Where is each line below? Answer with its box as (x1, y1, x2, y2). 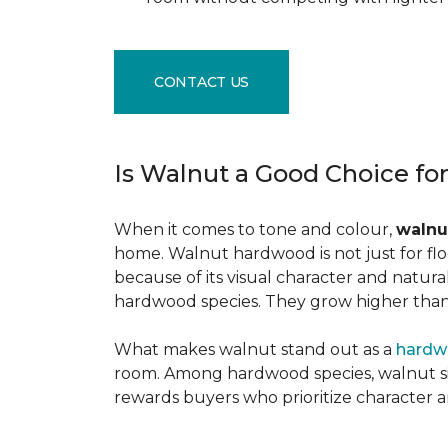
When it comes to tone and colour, (114, 220, 396, 239)
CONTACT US (154, 72, 250, 91)
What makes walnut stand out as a (114, 340, 396, 359)
